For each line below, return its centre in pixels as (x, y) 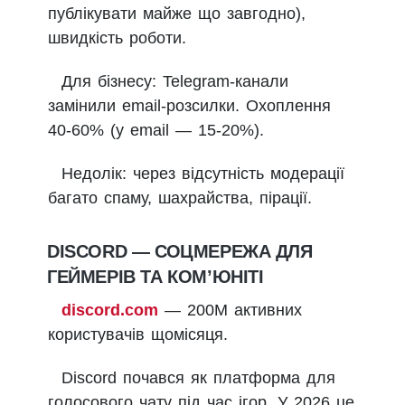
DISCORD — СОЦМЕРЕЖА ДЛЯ (180, 252)
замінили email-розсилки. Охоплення (189, 106)
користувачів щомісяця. (138, 335)
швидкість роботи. (117, 38)
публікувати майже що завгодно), (177, 14)
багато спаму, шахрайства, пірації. (180, 198)
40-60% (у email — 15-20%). (156, 131)
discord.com (110, 311)
